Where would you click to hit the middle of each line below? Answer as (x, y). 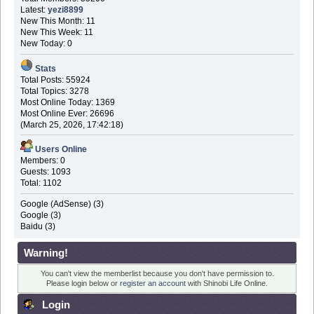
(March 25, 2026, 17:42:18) (71, 124)
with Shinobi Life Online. (227, 284)
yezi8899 (65, 10)
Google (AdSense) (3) (62, 204)
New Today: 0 (46, 44)
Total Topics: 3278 (54, 91)
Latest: (34, 10)
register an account (153, 284)
